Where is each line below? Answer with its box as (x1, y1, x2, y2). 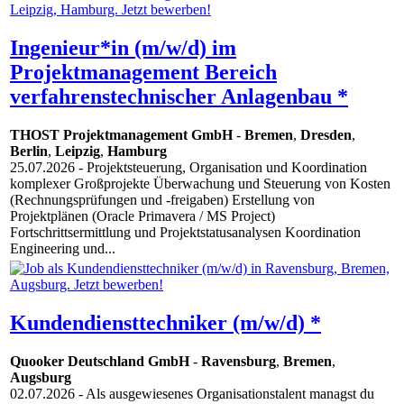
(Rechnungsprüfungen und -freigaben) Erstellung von (10, 192, 315, 208)
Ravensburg (201, 353, 276, 370)
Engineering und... (10, 241, 115, 257)
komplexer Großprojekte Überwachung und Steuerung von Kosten (10, 176, 390, 192)
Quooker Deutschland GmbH (10, 353, 189, 370)
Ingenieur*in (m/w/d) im (10, 36, 236, 60)
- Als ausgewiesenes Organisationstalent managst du (75, 386, 374, 402)
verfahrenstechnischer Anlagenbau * (10, 85, 348, 109)
